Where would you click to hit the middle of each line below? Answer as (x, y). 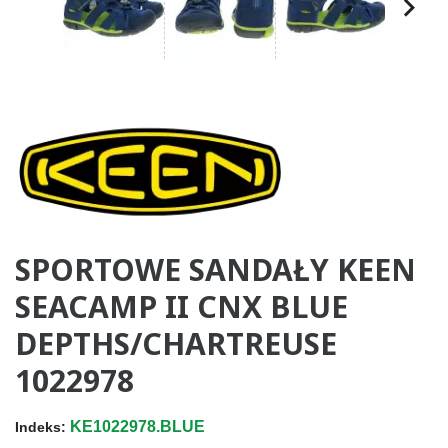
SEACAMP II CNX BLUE (181, 306)
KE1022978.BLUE (137, 426)
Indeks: (40, 426)
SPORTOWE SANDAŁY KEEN (215, 269)
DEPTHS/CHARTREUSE (176, 343)
